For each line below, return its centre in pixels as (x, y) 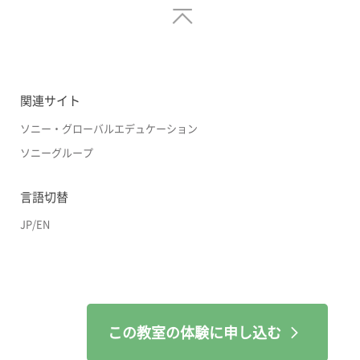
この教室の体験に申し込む (194, 332)
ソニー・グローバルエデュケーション (109, 129)
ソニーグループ (57, 153)
